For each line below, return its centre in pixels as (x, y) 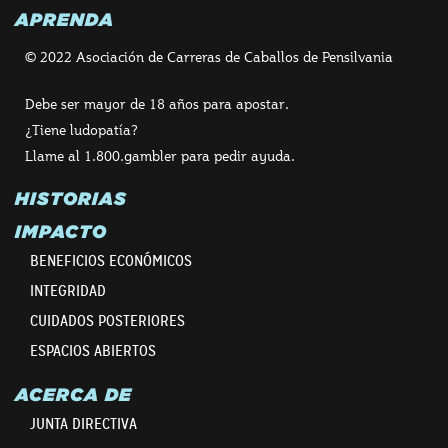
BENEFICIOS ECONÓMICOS (111, 260)
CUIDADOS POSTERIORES (107, 320)
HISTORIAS (71, 198)
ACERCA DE (73, 394)
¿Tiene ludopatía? (81, 129)
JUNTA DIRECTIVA (83, 423)
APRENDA (64, 19)
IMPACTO (61, 231)
